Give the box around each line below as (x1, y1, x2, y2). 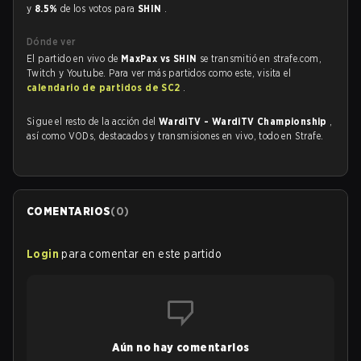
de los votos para (60, 2, 139, 15)
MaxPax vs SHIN (120, 52, 200, 64)
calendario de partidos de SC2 (27, 81, 183, 93)
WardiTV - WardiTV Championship (158, 115, 330, 127)
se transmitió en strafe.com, (199, 52, 322, 64)
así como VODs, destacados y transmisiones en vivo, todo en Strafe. (27, 130, 324, 142)
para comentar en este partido (61, 247, 222, 260)
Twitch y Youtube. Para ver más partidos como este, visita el (27, 67, 291, 79)
